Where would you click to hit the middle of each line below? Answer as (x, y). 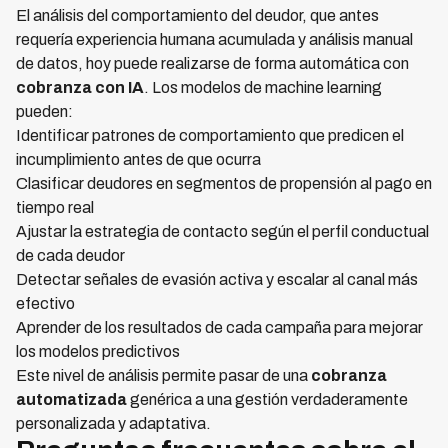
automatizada (71, 400)
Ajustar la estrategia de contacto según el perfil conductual (222, 232)
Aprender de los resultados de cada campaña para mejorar (219, 328)
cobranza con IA (80, 88)
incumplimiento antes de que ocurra (138, 160)
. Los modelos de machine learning (263, 88)
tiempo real (55, 208)
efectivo (45, 304)
